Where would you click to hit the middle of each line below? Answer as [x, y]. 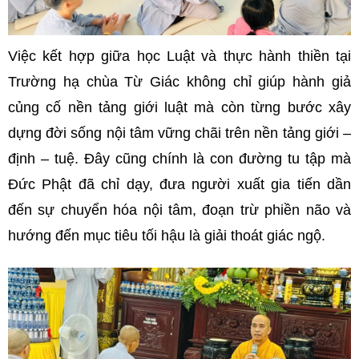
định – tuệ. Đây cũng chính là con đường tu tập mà [179, 159]
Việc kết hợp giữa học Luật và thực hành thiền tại [179, 56]
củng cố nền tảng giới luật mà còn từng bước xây [179, 108]
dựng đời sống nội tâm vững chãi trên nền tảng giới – [179, 133]
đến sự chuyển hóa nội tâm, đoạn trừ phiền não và [179, 210]
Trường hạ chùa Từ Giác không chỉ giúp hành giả [179, 82]
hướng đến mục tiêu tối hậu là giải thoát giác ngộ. [167, 236]
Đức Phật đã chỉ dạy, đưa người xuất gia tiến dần [179, 185]
